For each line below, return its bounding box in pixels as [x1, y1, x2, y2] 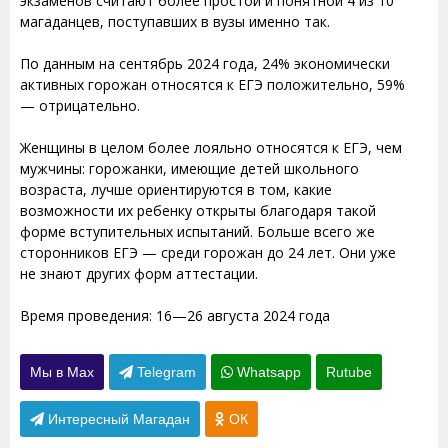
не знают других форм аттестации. [20, 264, 258, 284]
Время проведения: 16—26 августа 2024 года [20, 306, 330, 326]
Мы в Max [30, 364, 94, 381]
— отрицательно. [20, 96, 140, 116]
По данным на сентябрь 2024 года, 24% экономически [20, 54, 390, 74]
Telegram [133, 364, 196, 381]
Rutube [326, 364, 372, 381]
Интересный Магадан [44, 411, 190, 428]
